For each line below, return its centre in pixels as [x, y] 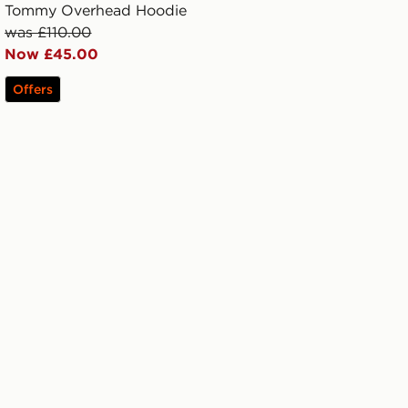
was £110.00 [48, 32]
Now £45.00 [52, 54]
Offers [33, 90]
